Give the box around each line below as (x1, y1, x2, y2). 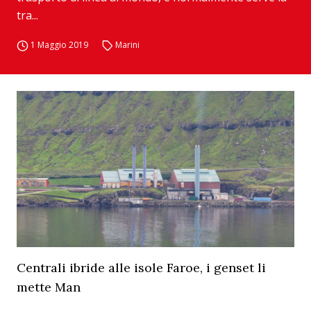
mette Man (17, 279, 81, 295)
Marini (115, 39, 140, 51)
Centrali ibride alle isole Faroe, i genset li (17, 260, 266, 276)
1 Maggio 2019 (30, 39, 88, 51)
